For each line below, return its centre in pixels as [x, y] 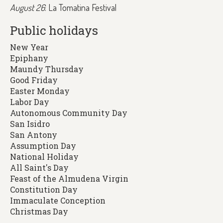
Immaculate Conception [58, 200]
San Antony [34, 135]
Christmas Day [39, 211]
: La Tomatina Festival [81, 7]
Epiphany [29, 58]
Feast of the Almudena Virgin [69, 178]
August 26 [27, 7]
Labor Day [30, 102]
